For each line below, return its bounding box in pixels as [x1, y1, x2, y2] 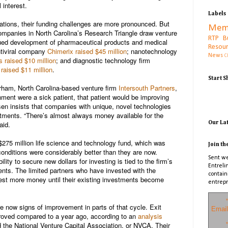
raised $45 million [75, 46, 127, 56]
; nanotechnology [127, 46, 177, 56]
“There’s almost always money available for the [24, 110, 163, 120]
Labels [208, 11, 226, 17]
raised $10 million [5, 55, 56, 65]
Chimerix [47, 46, 73, 56]
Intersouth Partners [119, 82, 175, 93]
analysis [138, 211, 162, 221]
